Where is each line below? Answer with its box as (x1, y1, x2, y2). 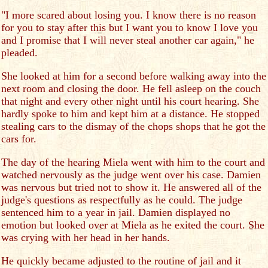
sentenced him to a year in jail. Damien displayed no (1, 206, 230, 218)
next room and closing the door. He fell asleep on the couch (1, 83, 261, 95)
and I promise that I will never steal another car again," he (1, 34, 254, 46)
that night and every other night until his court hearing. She (1, 95, 259, 107)
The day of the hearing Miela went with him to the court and (1, 156, 265, 168)
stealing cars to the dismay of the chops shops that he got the (1, 120, 266, 132)
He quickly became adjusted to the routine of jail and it (1, 255, 241, 267)
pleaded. (1, 47, 38, 59)
